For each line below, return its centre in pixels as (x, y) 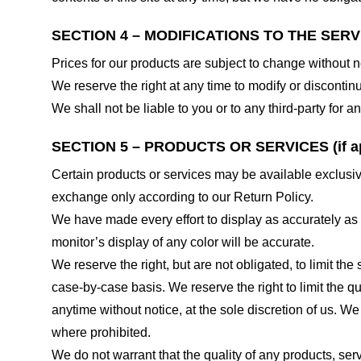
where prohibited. (101, 332)
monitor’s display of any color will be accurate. (183, 242)
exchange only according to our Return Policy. (183, 197)
